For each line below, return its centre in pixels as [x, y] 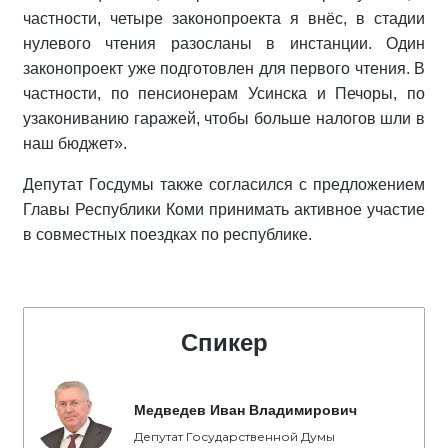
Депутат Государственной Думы [234, 436]
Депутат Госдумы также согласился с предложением [224, 184]
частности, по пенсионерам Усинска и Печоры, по [224, 93]
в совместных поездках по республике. [167, 234]
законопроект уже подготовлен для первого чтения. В [224, 68]
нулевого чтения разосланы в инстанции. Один [224, 43]
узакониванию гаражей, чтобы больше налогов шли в [224, 118]
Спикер [224, 342]
